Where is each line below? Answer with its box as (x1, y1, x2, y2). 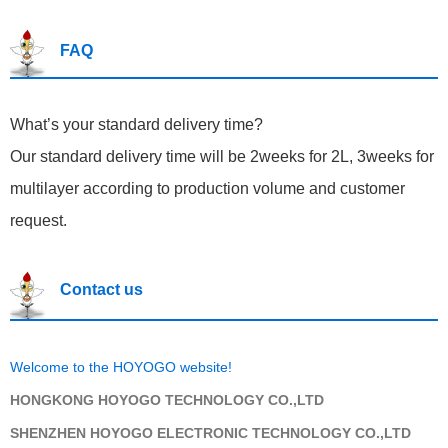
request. (10, 212, 67, 230)
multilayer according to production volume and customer (10, 180, 405, 198)
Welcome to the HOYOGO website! (10, 359, 232, 376)
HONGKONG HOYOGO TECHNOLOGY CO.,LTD (10, 392, 324, 409)
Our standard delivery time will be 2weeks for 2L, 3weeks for (10, 148, 434, 166)
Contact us (60, 281, 143, 299)
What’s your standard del (10, 116, 186, 134)
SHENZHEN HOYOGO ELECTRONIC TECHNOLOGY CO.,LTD (10, 425, 411, 442)
